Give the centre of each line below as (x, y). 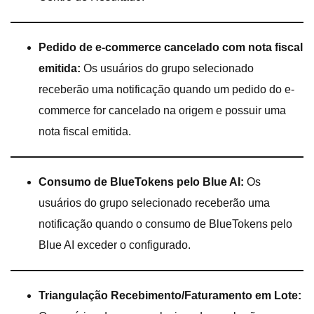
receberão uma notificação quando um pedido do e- (166, 89)
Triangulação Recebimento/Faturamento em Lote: (170, 295)
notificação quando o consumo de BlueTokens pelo (165, 224)
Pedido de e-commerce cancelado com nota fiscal (171, 47)
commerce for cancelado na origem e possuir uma (162, 110)
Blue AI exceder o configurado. (115, 245)
